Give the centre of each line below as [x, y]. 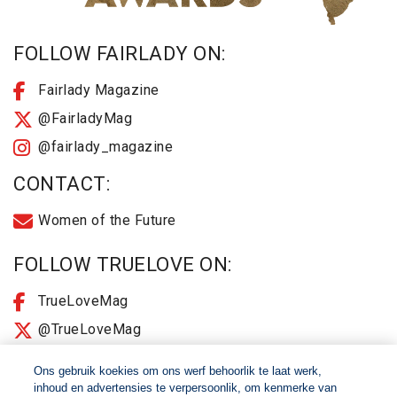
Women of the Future [107, 220]
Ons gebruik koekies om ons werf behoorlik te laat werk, [178, 370]
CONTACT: [62, 184]
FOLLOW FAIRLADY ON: [120, 54]
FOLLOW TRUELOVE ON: [123, 264]
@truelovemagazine [104, 357]
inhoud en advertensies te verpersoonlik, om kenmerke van [186, 387]
